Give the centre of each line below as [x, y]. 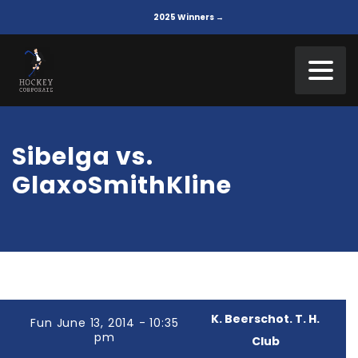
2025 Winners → [188, 17]
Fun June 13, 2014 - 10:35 [105, 323]
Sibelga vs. [83, 157]
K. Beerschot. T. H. [266, 319]
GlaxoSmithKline [122, 185]
